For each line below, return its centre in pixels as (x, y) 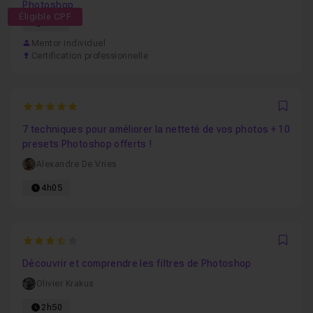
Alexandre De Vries (76, 164)
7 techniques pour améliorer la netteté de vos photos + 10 (156, 129)
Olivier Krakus (65, 284)
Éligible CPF (45, 17)
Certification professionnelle (89, 56)
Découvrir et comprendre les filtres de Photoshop (137, 263)
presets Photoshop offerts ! (87, 144)
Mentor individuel (68, 43)
